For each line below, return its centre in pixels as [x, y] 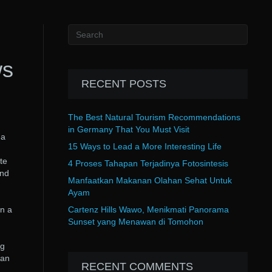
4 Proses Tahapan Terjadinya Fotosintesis [148, 163]
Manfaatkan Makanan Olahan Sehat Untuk [150, 180]
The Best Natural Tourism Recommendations [154, 117]
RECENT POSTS [124, 84]
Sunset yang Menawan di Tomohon [135, 222]
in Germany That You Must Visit [128, 129]
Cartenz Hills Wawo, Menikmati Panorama [148, 209]
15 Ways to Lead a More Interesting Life [144, 146]
